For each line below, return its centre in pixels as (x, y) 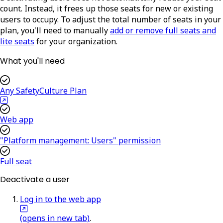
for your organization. (77, 41)
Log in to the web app (60, 199)
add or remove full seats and (163, 30)
